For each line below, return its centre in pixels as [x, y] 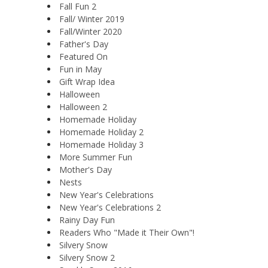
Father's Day [84, 44]
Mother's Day [86, 170]
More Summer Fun [96, 157]
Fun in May [80, 69]
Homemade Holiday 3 [101, 144]
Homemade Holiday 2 [101, 132]
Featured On [83, 57]
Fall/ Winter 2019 [92, 19]
